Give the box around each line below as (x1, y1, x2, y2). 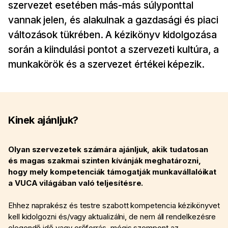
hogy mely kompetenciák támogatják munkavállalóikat (8, 167, 217, 177)
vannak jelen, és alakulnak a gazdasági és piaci (8, 14, 218, 26)
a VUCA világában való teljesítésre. (8, 178, 144, 188)
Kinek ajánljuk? (8, 114, 78, 127)
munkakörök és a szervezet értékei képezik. (8, 59, 205, 71)
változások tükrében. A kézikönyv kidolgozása (8, 29, 217, 41)
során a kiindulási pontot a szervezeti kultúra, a (8, 44, 219, 56)
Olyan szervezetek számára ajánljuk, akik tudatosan (8, 145, 209, 155)
